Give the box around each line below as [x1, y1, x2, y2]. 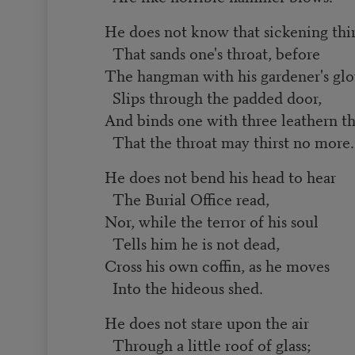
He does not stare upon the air [105, 310, 310, 334]
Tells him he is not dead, [105, 231, 281, 254]
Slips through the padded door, [105, 85, 323, 109]
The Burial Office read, [105, 186, 270, 210]
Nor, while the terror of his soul [105, 208, 319, 232]
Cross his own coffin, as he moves [105, 253, 330, 277]
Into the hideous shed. [105, 275, 264, 299]
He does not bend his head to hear [105, 164, 337, 188]
